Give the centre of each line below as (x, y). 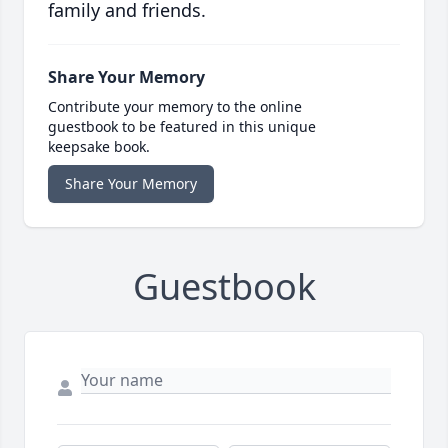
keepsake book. (99, 147)
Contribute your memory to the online (175, 107)
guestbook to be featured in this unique (182, 127)
